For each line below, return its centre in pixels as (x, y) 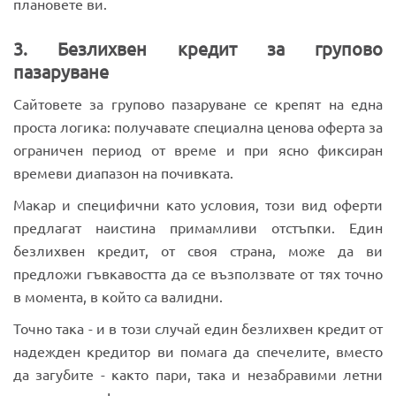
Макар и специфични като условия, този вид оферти (198, 204)
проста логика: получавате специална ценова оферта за (198, 126)
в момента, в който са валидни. (120, 296)
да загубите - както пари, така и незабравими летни (198, 373)
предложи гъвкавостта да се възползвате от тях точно (198, 273)
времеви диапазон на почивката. (125, 172)
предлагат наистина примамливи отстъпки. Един (198, 227)
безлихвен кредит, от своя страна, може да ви (198, 250)
